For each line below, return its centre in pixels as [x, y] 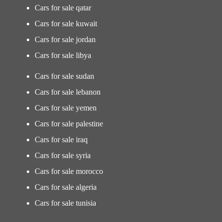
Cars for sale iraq [61, 139]
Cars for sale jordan [65, 39]
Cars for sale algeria [66, 187]
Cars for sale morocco [69, 171]
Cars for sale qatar [63, 8]
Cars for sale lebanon [68, 92]
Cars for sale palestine [69, 124]
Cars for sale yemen [66, 108]
